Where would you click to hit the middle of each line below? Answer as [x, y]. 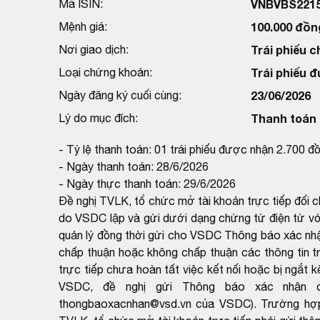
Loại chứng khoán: [105, 72]
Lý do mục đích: [98, 117]
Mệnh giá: [83, 26]
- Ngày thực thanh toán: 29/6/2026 [147, 183]
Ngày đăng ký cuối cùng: [120, 95]
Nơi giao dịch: [94, 49]
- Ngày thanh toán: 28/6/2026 [134, 166]
